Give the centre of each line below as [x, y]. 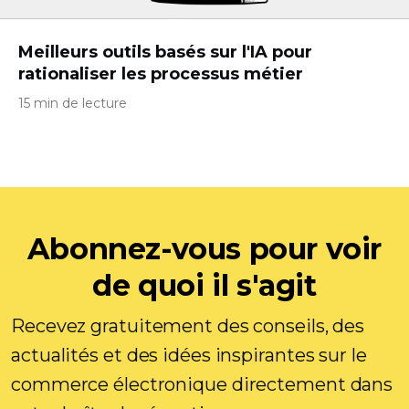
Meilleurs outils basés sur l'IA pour [165, 52]
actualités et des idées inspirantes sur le [189, 355]
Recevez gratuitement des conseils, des [188, 326]
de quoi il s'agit [204, 285]
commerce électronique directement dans [202, 384]
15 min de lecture [73, 103]
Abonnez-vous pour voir [204, 249]
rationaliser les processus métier [161, 74]
